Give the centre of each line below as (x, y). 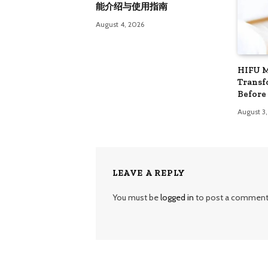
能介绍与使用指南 (132, 7)
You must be (136, 197)
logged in (177, 197)
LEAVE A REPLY (149, 173)
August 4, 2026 (120, 25)
